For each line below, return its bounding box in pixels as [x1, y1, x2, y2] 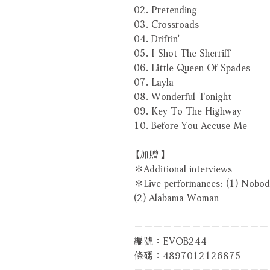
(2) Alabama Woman [134, 188, 219, 204]
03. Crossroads [134, 14, 199, 30]
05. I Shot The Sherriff [134, 43, 230, 59]
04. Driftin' [134, 29, 180, 45]
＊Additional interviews [134, 159, 232, 175]
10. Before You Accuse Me [134, 116, 247, 131]
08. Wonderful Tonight [134, 87, 231, 102]
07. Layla [134, 72, 174, 88]
